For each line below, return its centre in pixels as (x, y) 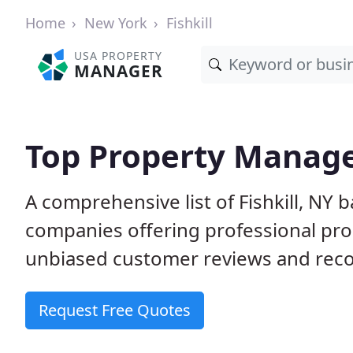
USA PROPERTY (119, 56)
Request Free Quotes (115, 310)
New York (116, 23)
